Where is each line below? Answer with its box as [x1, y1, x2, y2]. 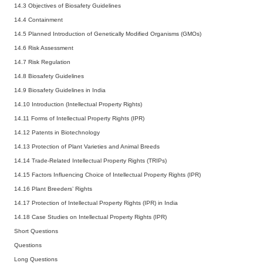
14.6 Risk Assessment [14, 44, 73, 51]
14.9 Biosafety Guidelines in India [14, 86, 106, 93]
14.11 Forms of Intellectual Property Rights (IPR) [14, 114, 144, 122]
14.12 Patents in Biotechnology [14, 129, 100, 136]
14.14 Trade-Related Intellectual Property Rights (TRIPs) [14, 157, 167, 164]
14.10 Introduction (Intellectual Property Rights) [14, 100, 142, 107]
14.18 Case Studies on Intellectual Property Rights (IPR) [14, 213, 167, 220]
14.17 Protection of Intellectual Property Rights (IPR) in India [14, 199, 178, 206]
